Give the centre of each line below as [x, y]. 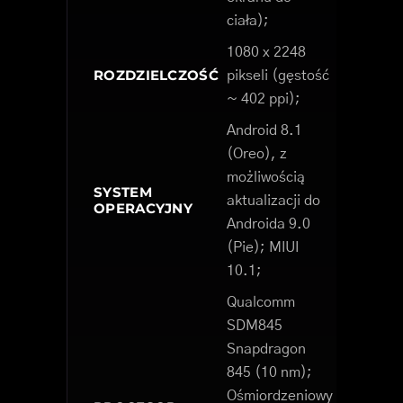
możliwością [266, 178]
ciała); [248, 21]
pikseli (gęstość [278, 76]
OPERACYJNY [143, 209]
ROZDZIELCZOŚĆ [156, 76]
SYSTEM [123, 193]
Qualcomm [261, 303]
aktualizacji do [273, 201]
